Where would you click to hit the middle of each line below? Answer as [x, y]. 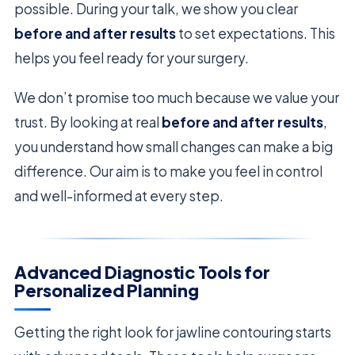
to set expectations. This [256, 34]
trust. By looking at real [88, 122]
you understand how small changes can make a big [174, 147]
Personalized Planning [107, 291]
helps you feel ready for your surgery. [132, 58]
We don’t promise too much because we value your [177, 98]
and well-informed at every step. [119, 196]
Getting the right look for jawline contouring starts [173, 332]
